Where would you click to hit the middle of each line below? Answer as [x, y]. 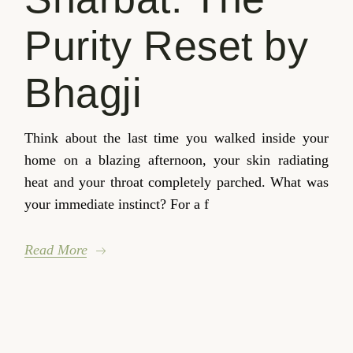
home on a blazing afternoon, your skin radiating [176, 160]
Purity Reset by [167, 46]
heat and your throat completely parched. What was [176, 182]
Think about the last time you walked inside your [176, 138]
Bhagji [84, 93]
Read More [56, 250]
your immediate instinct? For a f [117, 204]
